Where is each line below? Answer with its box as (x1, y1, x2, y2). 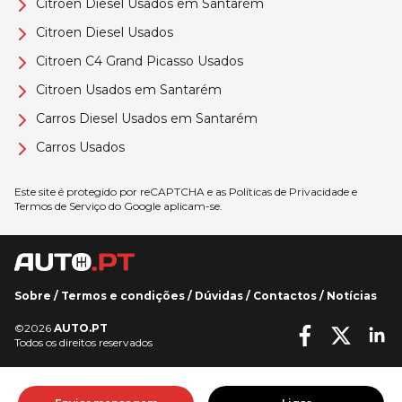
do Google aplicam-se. (106, 198, 223, 213)
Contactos (253, 289, 317, 302)
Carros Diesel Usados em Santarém (36, 109, 258, 127)
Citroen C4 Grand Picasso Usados (36, 52, 243, 69)
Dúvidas (195, 289, 243, 302)
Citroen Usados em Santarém (36, 81, 222, 98)
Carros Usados (36, 138, 125, 155)
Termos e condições (61, 289, 185, 302)
